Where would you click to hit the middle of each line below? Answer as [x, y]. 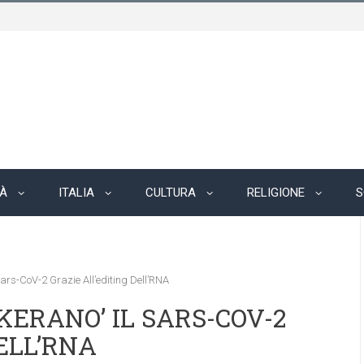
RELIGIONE [276, 193]
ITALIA [76, 193]
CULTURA [171, 193]
